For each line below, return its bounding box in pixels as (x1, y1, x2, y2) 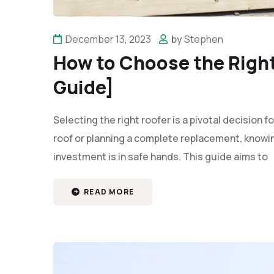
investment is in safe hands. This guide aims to (53, 150, 268, 163)
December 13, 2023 (65, 32, 151, 46)
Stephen (184, 32, 223, 46)
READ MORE (82, 187, 134, 197)
